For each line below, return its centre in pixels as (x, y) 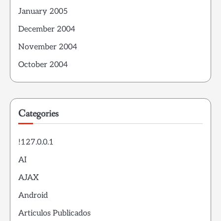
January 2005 (43, 12)
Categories (38, 114)
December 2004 (47, 29)
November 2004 (48, 47)
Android (33, 196)
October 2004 (43, 65)
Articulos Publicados (55, 213)
